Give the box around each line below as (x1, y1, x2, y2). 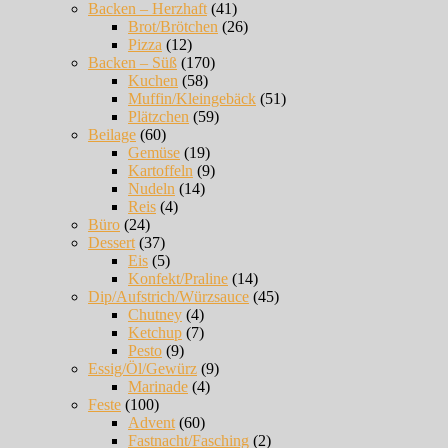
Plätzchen (128, 107, 189, 125)
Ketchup (128, 323, 182, 341)
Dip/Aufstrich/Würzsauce (88, 287, 249, 305)
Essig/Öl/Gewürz (88, 359, 197, 377)
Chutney (128, 305, 182, 323)
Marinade (128, 377, 188, 395)
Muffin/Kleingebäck (128, 89, 256, 107)
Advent (128, 413, 175, 431)
